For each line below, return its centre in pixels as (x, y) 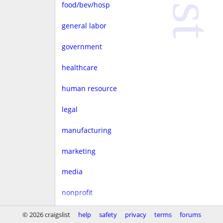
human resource (89, 88)
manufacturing (86, 130)
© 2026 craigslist (46, 215)
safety (108, 215)
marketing (78, 151)
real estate (79, 214)
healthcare (79, 67)
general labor (84, 26)
